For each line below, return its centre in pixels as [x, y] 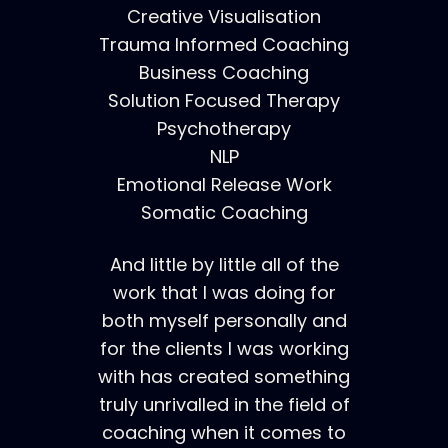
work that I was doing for [224, 293]
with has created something [224, 377]
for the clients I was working [224, 349]
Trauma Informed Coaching [224, 45]
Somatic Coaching [224, 213]
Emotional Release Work [224, 185]
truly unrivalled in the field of [224, 405]
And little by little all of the [224, 265]
